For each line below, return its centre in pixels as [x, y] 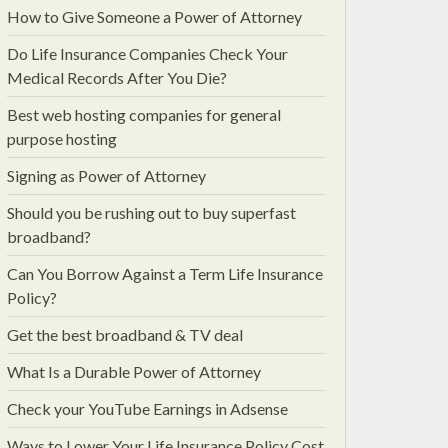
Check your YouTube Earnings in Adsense [147, 408]
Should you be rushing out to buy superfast [151, 212]
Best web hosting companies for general [144, 114]
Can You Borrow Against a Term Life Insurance [165, 273]
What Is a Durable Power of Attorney [134, 371]
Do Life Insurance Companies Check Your [147, 53]
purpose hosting [62, 138]
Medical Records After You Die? [117, 77]
